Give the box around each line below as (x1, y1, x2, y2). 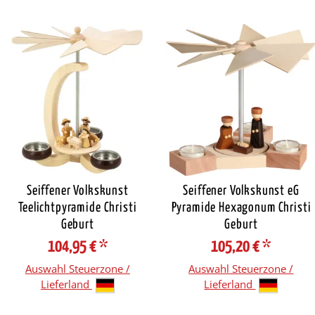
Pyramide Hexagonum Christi (171, 201, 311, 215)
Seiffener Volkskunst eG (183, 184, 300, 198)
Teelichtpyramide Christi (18, 201, 137, 215)
